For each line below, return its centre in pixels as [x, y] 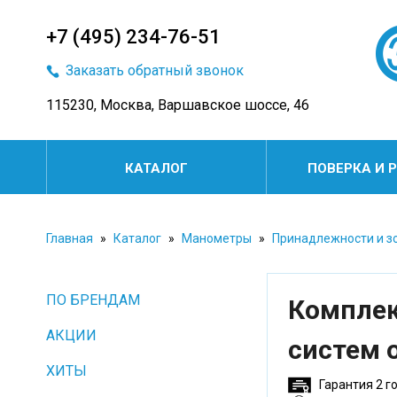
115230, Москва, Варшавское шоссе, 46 [178, 105]
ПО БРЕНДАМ [93, 300]
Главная [70, 238]
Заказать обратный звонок [155, 70]
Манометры [217, 238]
